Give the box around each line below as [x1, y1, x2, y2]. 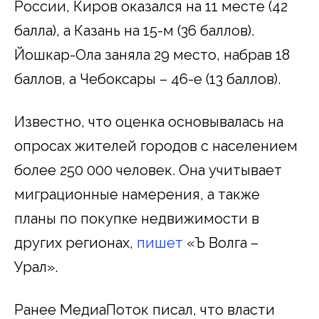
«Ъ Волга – [183, 234, 258, 251]
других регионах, [14, 234, 137, 251]
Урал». [14, 258, 58, 276]
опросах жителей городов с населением [14, 137, 298, 155]
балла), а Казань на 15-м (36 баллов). [14, 21, 254, 39]
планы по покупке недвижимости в [14, 209, 259, 227]
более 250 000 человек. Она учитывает [14, 161, 282, 179]
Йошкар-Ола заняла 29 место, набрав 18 [14, 46, 290, 63]
